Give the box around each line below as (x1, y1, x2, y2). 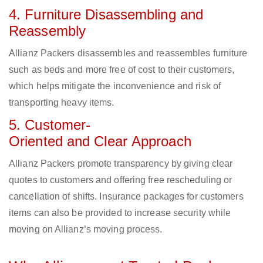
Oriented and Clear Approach (9, 133, 191, 150)
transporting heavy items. (9, 97, 114, 108)
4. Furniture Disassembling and (9, 6, 204, 23)
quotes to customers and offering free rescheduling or (9, 175, 232, 186)
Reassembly (9, 23, 86, 39)
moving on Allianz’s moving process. (9, 224, 163, 235)
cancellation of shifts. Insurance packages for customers (9, 191, 244, 202)
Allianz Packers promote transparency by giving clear (9, 159, 233, 169)
